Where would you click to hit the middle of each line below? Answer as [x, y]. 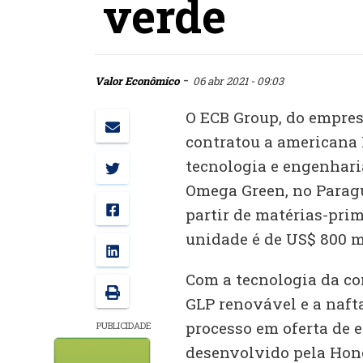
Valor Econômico [137, 81]
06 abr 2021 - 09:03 [238, 81]
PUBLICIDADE [124, 325]
